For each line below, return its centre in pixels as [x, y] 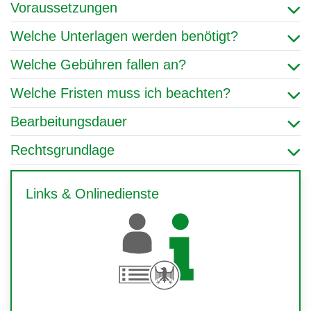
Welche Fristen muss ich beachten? [120, 93]
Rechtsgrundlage [62, 150]
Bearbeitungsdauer [69, 121]
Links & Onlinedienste [92, 194]
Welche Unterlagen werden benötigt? [124, 36]
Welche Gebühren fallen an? [98, 65]
